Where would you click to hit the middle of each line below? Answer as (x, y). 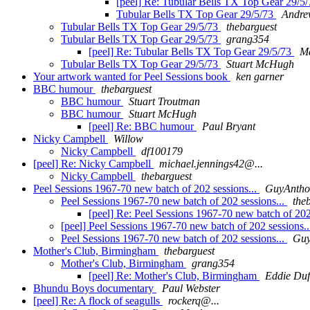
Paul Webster (191, 289)
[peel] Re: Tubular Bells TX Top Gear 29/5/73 (191, 52)
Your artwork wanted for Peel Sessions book (132, 77)
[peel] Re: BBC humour (143, 127)
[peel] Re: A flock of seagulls (98, 301)
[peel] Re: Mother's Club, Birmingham (174, 276)
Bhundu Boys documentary (95, 289)
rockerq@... (194, 301)
